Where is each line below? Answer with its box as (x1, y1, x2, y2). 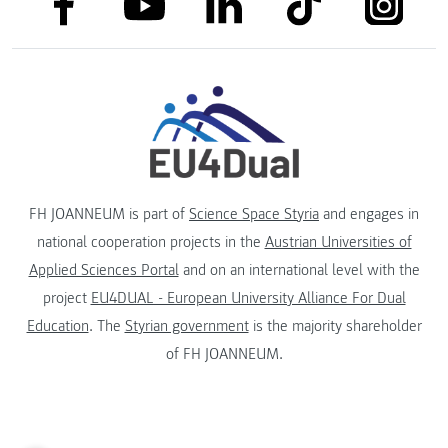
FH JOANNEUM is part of (29, 204, 189, 225)
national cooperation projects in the (36, 232, 265, 253)
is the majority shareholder (248, 316, 422, 337)
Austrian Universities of (264, 232, 412, 253)
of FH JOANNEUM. (165, 344, 283, 365)
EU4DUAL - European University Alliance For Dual (90, 288, 406, 309)
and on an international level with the (178, 260, 420, 281)
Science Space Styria (189, 204, 319, 225)
